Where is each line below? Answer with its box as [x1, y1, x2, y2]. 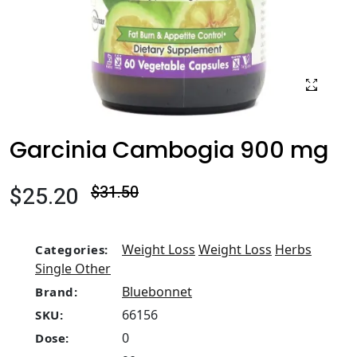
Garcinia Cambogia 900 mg [10, 134, 328, 166]
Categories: [35, 241, 108, 257]
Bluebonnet [122, 283, 192, 300]
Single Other [35, 260, 111, 277]
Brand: [35, 284, 77, 300]
